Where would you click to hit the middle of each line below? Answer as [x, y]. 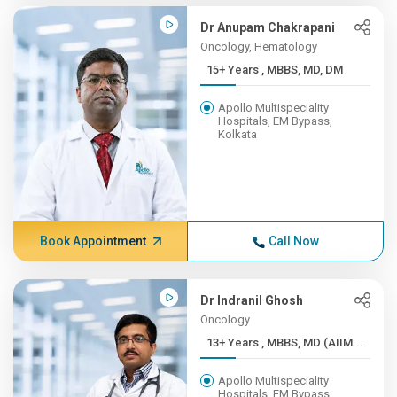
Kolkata [238, 134]
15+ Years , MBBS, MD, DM [303, 70]
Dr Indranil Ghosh [252, 300]
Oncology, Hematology [259, 47]
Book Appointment [93, 241]
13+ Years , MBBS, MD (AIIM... [313, 343]
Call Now [293, 241]
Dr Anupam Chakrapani [268, 27]
